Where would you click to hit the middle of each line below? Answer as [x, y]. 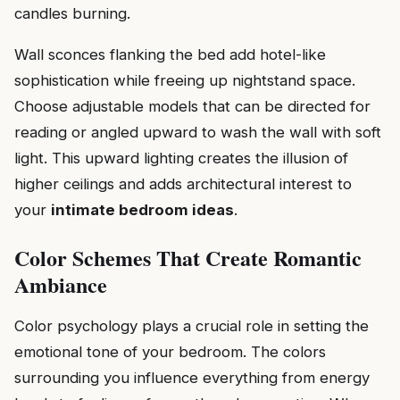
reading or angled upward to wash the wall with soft [198, 133]
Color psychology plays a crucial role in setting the [192, 325]
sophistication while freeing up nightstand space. [185, 81]
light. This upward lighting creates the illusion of [181, 158]
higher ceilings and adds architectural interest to [183, 184]
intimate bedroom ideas [142, 210]
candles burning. [72, 14]
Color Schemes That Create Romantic [188, 258]
